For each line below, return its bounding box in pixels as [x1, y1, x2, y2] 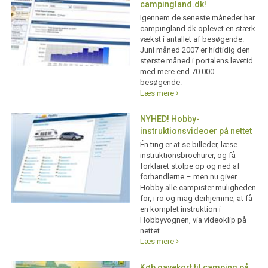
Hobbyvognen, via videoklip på [139, 215, 246, 225]
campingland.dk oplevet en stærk [139, 24, 255, 33]
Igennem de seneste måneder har [139, 13, 255, 23]
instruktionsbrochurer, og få [139, 151, 236, 160]
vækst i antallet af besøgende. [139, 35, 244, 44]
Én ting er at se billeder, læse [139, 140, 237, 150]
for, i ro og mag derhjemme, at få [139, 194, 252, 203]
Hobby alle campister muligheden [139, 183, 256, 193]
